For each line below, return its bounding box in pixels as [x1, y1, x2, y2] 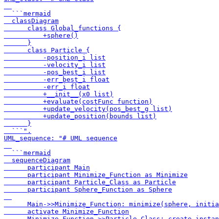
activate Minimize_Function [4, 208, 129, 216]
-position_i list [4, 54, 106, 62]
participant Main [4, 164, 90, 172]
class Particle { [4, 46, 90, 54]
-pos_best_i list [4, 68, 106, 76]
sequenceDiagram [4, 156, 70, 164]
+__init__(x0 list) [4, 90, 113, 98]
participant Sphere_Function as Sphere [4, 186, 172, 194]
